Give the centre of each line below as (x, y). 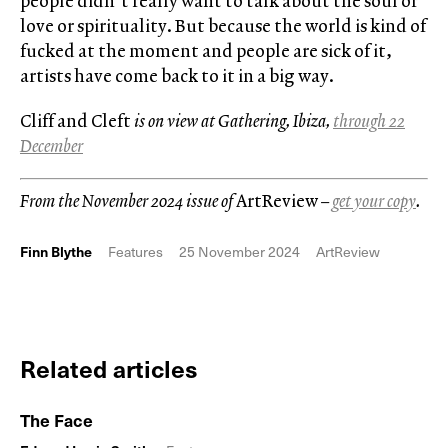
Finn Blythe (56, 252)
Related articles (109, 368)
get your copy (374, 201)
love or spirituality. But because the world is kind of (223, 26)
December (51, 146)
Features (135, 252)
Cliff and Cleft (75, 121)
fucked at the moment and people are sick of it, (206, 51)
